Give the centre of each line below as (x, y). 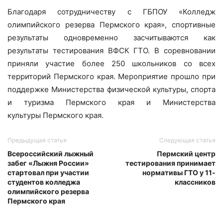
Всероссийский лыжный (51, 154)
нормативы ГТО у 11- (179, 173)
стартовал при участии (48, 173)
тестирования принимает (170, 163)
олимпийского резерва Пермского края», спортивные (111, 25)
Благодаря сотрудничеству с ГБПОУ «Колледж (111, 12)
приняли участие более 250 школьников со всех (111, 64)
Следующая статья (187, 140)
